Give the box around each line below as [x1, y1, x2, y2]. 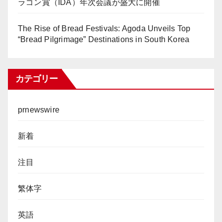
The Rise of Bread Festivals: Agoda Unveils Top [18, 24, 191, 33]
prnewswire [18, 106, 59, 114]
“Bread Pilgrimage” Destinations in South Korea [18, 35, 190, 44]
